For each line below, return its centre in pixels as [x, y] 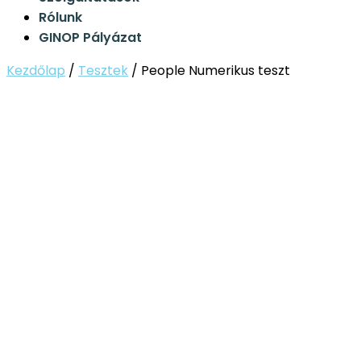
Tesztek [103, 71]
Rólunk [60, 18]
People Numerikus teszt [216, 71]
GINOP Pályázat [90, 38]
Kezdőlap [36, 71]
